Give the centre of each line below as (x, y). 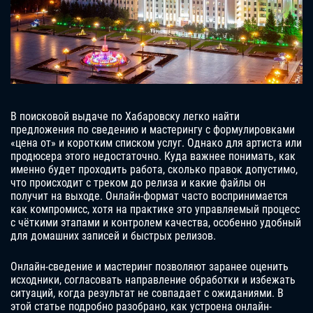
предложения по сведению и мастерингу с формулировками (153, 130)
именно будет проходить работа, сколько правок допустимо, (154, 170)
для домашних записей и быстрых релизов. (113, 236)
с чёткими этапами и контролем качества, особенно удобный (156, 223)
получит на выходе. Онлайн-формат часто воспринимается (149, 196)
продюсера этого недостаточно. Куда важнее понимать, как (153, 156)
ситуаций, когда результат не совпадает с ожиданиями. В (147, 293)
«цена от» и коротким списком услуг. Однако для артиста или (156, 143)
